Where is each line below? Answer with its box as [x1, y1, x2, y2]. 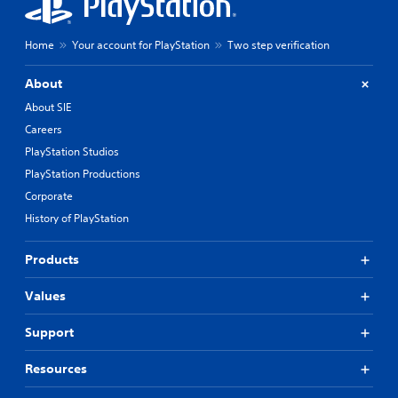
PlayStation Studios [25, 144, 119, 160]
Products [25, 251, 79, 268]
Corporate [25, 188, 73, 204]
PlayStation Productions [25, 166, 140, 182]
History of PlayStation [25, 211, 129, 227]
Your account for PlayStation [72, 37, 210, 53]
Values [25, 288, 66, 305]
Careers [25, 122, 62, 138]
